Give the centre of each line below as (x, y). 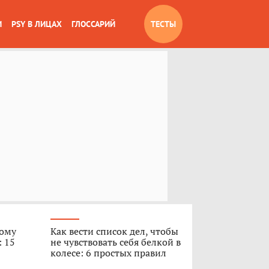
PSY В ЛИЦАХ (37, 24)
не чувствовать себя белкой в (115, 242)
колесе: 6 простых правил (108, 253)
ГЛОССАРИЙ (93, 24)
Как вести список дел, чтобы (114, 231)
